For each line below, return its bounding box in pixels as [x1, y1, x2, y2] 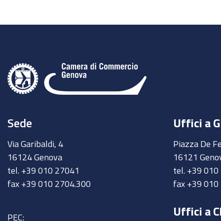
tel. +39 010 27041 [7, 166, 81, 175]
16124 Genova [7, 152, 64, 161]
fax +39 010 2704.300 [7, 179, 93, 188]
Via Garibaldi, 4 [7, 139, 65, 148]
